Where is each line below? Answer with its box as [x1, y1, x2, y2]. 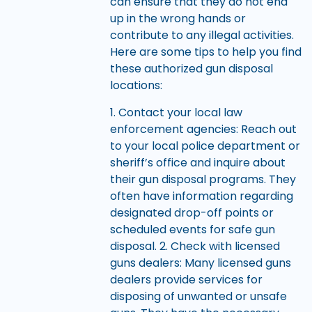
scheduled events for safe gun [109, 221, 275, 237]
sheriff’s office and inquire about [109, 154, 286, 171]
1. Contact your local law [109, 104, 242, 120]
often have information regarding [109, 187, 293, 204]
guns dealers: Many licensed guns [109, 254, 291, 271]
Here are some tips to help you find [109, 44, 302, 61]
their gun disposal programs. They [109, 171, 296, 187]
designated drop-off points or [109, 204, 274, 221]
